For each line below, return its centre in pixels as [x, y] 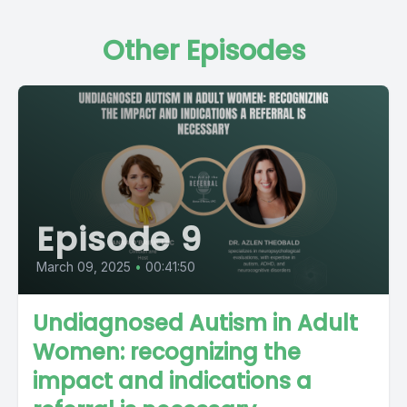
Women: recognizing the [167, 352]
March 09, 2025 [84, 266]
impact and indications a [172, 381]
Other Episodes [203, 51]
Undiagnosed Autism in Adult [195, 323]
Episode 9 [119, 239]
